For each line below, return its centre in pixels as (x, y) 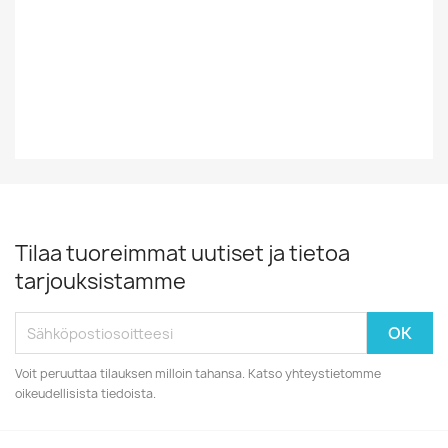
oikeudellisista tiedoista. (85, 393)
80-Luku (273, 18)
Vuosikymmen (121, 18)
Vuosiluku (102, 66)
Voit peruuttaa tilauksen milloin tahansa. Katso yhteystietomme (198, 373)
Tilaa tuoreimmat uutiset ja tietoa (182, 253)
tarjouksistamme (100, 281)
